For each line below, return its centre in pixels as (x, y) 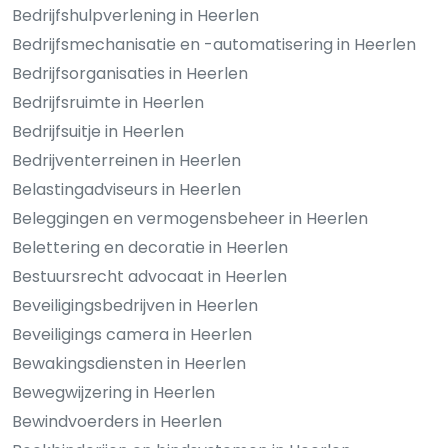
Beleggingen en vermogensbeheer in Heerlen (190, 218)
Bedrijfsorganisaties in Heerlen (130, 73)
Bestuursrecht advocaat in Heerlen (149, 276)
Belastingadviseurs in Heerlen (126, 189)
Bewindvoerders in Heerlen (117, 421)
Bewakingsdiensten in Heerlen (129, 363)
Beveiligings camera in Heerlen (132, 334)
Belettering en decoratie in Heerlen (150, 247)
